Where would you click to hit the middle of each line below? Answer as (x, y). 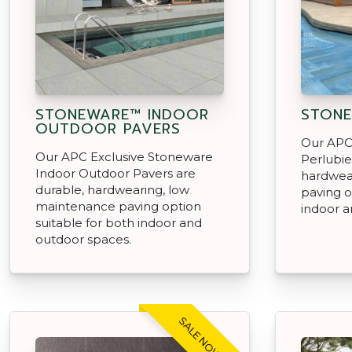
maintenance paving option (118, 206)
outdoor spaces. (83, 239)
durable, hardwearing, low (112, 189)
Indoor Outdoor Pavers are (115, 173)
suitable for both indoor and (119, 222)
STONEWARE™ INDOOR (122, 114)
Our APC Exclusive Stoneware (124, 156)
